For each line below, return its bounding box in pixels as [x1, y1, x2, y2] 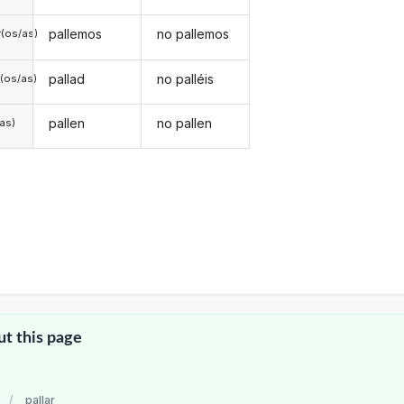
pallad [48, 70, 85, 87]
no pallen [157, 115, 213, 132]
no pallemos [157, 26, 230, 42]
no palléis [157, 70, 215, 87]
